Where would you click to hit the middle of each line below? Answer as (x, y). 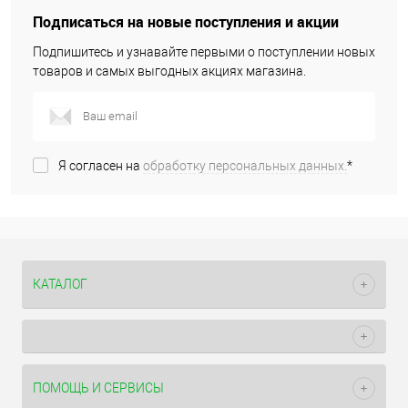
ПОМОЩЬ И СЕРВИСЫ (98, 388)
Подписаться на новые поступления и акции (186, 22)
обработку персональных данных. (245, 166)
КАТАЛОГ (60, 284)
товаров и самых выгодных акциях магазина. (169, 71)
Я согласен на (101, 166)
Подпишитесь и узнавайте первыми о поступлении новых (204, 52)
